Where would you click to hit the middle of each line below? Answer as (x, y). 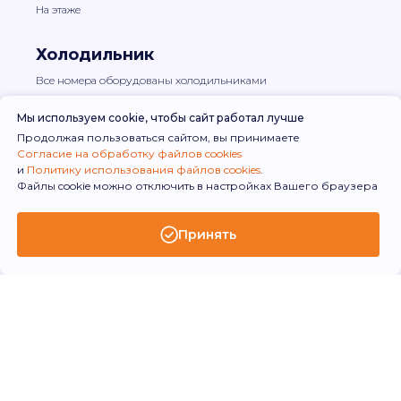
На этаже (58, 10)
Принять (207, 234)
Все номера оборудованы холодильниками (151, 81)
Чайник (68, 196)
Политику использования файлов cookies (144, 170)
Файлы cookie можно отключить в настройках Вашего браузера (197, 186)
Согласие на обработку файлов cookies (129, 154)
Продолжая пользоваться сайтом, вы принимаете (158, 138)
